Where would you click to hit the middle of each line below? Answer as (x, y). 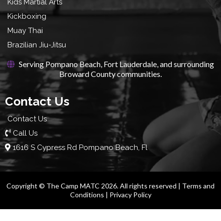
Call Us (25, 133)
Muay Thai (25, 31)
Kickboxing (27, 17)
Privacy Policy (130, 195)
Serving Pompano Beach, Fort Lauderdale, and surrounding (116, 64)
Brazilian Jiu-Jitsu (37, 45)
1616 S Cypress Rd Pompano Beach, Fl (80, 148)
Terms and (198, 186)
